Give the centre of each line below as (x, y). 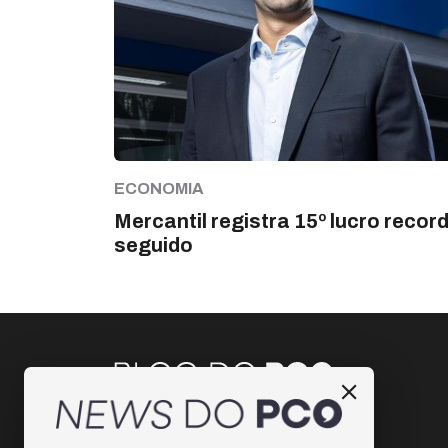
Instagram (174, 427)
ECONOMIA (159, 188)
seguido (153, 244)
